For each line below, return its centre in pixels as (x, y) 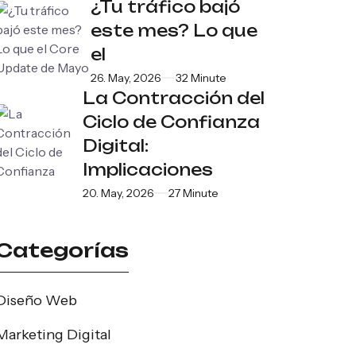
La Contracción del (173, 98)
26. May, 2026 (126, 77)
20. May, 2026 (118, 193)
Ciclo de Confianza (171, 122)
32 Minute (201, 77)
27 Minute (193, 193)
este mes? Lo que (174, 30)
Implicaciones (147, 169)
